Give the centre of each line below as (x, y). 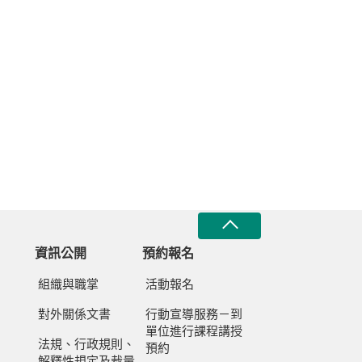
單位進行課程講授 (194, 331)
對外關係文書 (74, 314)
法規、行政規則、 (86, 344)
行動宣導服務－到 (194, 314)
